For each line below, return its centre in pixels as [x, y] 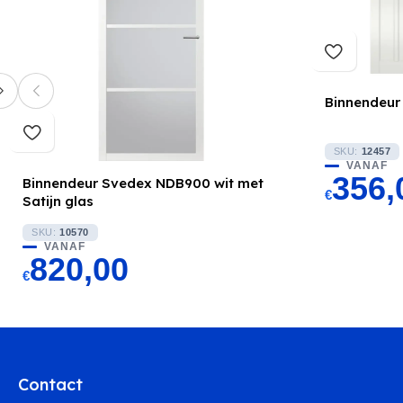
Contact [50, 385]
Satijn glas [58, 201]
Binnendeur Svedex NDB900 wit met [143, 183]
